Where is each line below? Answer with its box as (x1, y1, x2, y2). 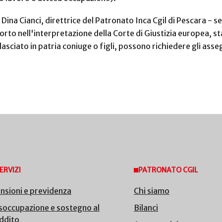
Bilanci (134, 203, 158, 213)
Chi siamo (134, 186, 169, 196)
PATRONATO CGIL (138, 166, 198, 175)
